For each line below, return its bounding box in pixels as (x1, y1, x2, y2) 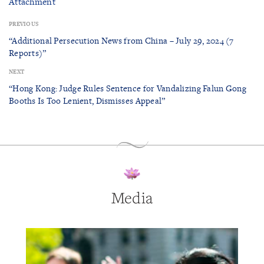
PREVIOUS (9, 19, 39, 28)
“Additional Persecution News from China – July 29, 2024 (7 (9, 34, 234, 46)
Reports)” (9, 47, 47, 58)
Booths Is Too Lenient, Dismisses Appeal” (9, 94, 166, 106)
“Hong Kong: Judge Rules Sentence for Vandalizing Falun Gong (9, 82, 246, 94)
